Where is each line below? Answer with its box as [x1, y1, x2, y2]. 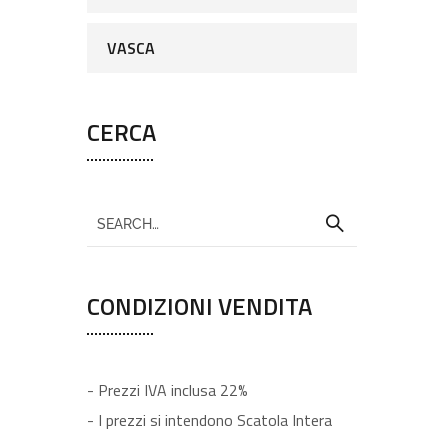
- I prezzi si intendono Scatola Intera [87, 408, 332, 432]
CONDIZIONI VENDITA [87, 288, 312, 324]
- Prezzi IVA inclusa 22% [87, 378, 248, 402]
